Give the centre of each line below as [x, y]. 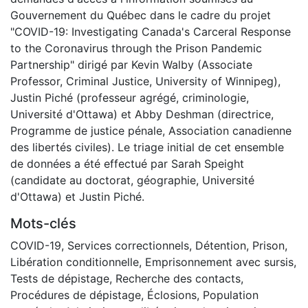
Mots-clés [43, 223]
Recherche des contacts [178, 278]
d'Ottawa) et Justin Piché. [77, 196]
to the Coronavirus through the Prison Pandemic [136, 48]
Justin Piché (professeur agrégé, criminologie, [130, 97]
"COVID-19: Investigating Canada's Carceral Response [151, 31]
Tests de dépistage [60, 278]
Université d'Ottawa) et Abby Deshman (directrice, [142, 114]
